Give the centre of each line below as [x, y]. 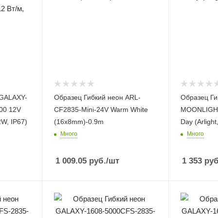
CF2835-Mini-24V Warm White [101, 109]
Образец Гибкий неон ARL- [97, 97]
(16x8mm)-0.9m [79, 121]
